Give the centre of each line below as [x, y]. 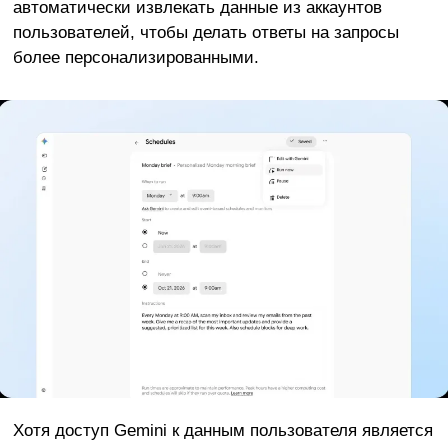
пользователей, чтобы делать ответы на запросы [205, 31]
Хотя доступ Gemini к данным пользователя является [222, 429]
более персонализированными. [135, 56]
